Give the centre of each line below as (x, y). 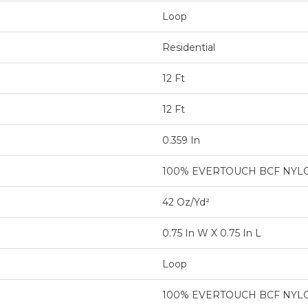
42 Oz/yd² (186, 202)
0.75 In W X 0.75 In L (211, 233)
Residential (188, 47)
